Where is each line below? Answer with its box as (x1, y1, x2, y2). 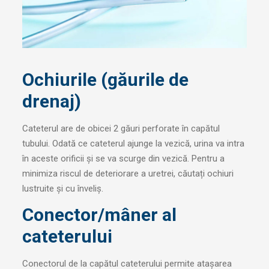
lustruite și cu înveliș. (22, 183, 103, 195)
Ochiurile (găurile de (22, 69, 189, 91)
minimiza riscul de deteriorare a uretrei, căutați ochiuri (22, 168, 234, 180)
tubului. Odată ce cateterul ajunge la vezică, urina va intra (22, 138, 244, 150)
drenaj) (22, 91, 81, 112)
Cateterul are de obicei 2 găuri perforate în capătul (22, 123, 220, 134)
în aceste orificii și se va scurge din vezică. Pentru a (22, 153, 225, 165)
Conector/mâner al (22, 204, 177, 225)
